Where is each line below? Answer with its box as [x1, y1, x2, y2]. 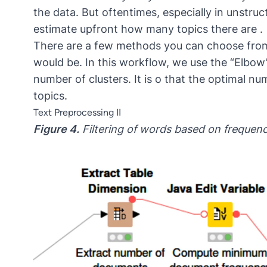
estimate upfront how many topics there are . [33, 22, 263, 35]
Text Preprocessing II [33, 106, 121, 118]
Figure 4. [33, 122, 79, 135]
